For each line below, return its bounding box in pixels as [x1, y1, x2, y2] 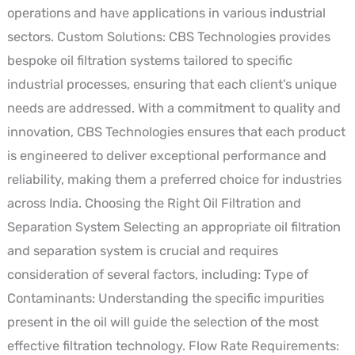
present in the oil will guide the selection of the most [6, 314, 319, 330]
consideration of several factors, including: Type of [6, 266, 308, 282]
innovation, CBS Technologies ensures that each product [6, 124, 345, 139]
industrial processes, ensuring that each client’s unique [6, 76, 337, 92]
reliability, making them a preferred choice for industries [6, 171, 342, 187]
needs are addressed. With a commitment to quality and [6, 100, 341, 116]
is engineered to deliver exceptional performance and [6, 147, 326, 163]
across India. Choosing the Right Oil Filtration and [6, 195, 301, 211]
